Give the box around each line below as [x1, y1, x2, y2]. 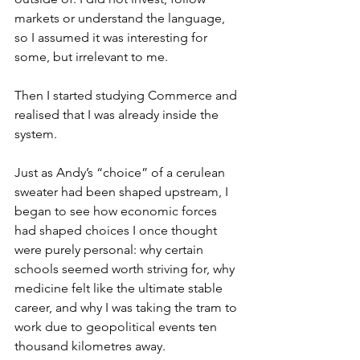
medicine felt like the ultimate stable [14, 280, 226, 296]
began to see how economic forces [14, 203, 220, 219]
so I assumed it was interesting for [14, 30, 211, 45]
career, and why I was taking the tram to [14, 300, 240, 315]
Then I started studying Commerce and [14, 88, 240, 103]
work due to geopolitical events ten [14, 319, 220, 334]
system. [14, 126, 60, 141]
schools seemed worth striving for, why [14, 261, 238, 276]
